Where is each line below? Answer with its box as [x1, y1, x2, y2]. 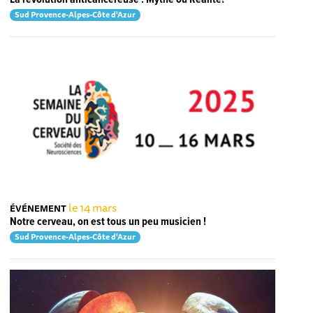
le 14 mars [68, 198, 117, 217]
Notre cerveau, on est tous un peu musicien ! [10, 214, 207, 230]
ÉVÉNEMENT [10, 201, 67, 216]
